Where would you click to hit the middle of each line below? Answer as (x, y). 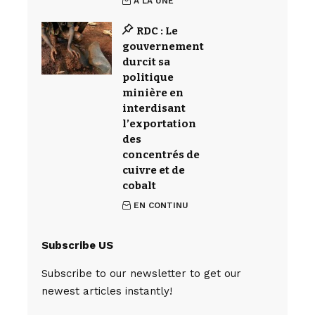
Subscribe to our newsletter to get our (141, 274)
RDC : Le (157, 31)
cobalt (139, 186)
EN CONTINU (161, 205)
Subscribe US (77, 245)
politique (148, 77)
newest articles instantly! (107, 291)
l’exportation (159, 124)
